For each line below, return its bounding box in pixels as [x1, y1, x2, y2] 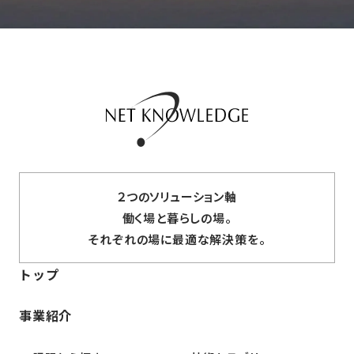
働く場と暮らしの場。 [122, 209, 232, 226]
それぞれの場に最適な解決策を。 [88, 231, 266, 247]
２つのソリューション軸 [117, 188, 237, 205]
